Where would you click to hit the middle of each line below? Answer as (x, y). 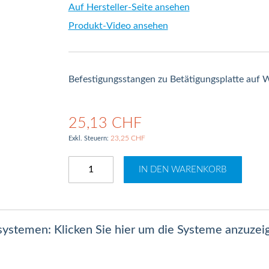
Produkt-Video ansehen (118, 26)
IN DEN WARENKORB (183, 170)
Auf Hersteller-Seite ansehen (129, 7)
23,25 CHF (128, 138)
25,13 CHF (105, 123)
